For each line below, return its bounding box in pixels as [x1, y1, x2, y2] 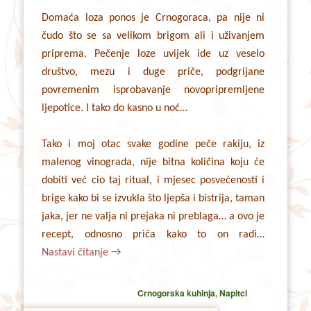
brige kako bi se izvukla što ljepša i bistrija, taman [42, 192, 265, 204]
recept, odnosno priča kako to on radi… [42, 228, 265, 240]
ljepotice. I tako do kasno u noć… [42, 102, 188, 114]
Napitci [219, 286, 247, 299]
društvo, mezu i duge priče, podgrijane [42, 66, 265, 78]
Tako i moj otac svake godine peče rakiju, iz [42, 138, 265, 150]
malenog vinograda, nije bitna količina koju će [42, 156, 265, 168]
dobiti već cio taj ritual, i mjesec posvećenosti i [42, 174, 265, 186]
